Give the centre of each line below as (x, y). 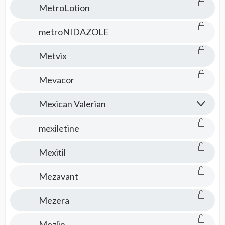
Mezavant (58, 176)
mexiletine (59, 128)
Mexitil (52, 152)
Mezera (54, 200)
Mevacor (56, 80)
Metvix (52, 56)
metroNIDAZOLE (74, 32)
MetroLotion (64, 8)
